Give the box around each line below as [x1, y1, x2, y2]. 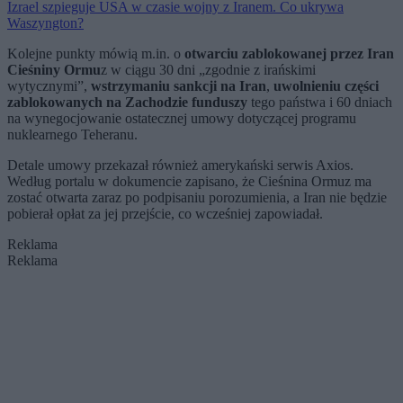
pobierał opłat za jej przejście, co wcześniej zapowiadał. [7, 206, 323, 222]
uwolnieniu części [273, 78, 379, 94]
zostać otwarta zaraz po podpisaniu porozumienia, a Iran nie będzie [7, 190, 387, 206]
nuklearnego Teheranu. [7, 127, 138, 143]
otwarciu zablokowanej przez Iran [184, 46, 394, 62]
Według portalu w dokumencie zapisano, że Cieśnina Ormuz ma [7, 174, 372, 190]
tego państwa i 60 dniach [247, 94, 392, 111]
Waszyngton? [7, 15, 84, 31]
